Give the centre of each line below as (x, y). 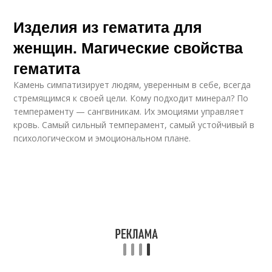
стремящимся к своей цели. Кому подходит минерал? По (131, 98)
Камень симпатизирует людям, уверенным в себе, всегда (132, 85)
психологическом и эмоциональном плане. (102, 138)
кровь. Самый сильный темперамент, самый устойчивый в (134, 125)
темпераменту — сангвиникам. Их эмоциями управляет (129, 111)
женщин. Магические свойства (128, 47)
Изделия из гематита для (108, 27)
